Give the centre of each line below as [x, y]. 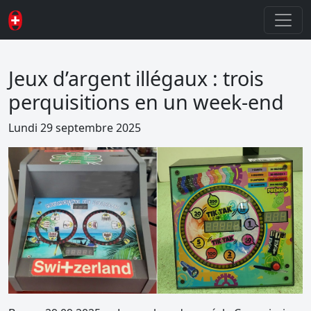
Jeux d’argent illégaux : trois [136, 78]
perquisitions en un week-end [146, 102]
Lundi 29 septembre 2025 [75, 128]
